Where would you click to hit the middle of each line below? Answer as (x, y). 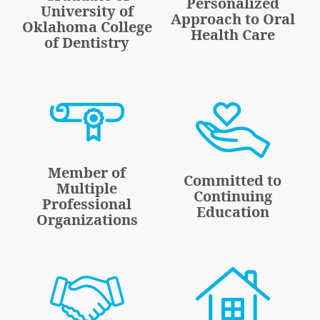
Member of (87, 173)
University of (87, 11)
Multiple (87, 189)
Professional (87, 204)
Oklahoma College (87, 27)
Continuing (232, 196)
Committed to (233, 181)
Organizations (87, 220)
